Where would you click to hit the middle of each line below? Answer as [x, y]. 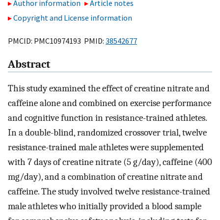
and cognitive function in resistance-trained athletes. [107, 118]
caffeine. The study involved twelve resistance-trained [109, 192]
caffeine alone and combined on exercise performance [110, 103]
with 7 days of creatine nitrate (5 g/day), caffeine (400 [110, 162]
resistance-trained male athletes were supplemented [106, 148]
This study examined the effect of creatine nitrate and [109, 89]
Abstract [29, 65]
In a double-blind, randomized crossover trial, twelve [107, 133]
